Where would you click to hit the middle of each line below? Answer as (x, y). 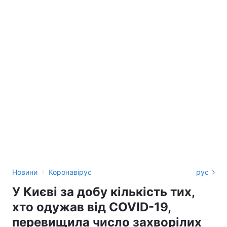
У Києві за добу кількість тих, (103, 192)
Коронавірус (70, 172)
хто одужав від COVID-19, (91, 207)
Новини (25, 172)
